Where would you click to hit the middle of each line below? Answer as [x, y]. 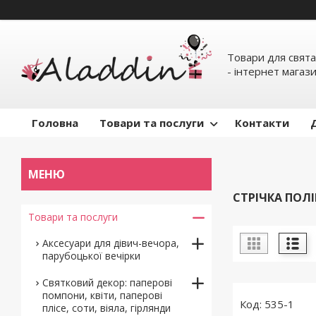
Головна [55, 123]
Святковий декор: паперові [107, 282]
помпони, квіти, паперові [102, 295]
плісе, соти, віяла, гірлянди [107, 308]
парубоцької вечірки [91, 256]
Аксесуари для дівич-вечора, [111, 243]
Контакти [262, 123]
